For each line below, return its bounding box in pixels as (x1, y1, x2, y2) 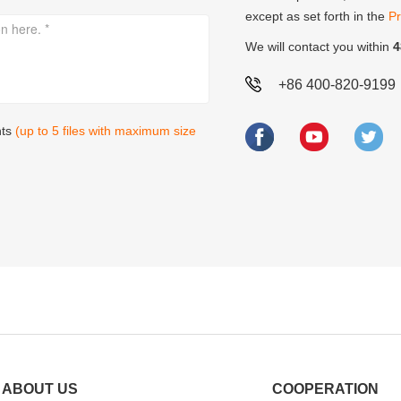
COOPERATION (272, 381, 379, 397)
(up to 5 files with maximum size (15, 124, 196, 138)
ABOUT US (2, 381, 78, 397)
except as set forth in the (245, 9, 388, 23)
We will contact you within (245, 39, 393, 54)
